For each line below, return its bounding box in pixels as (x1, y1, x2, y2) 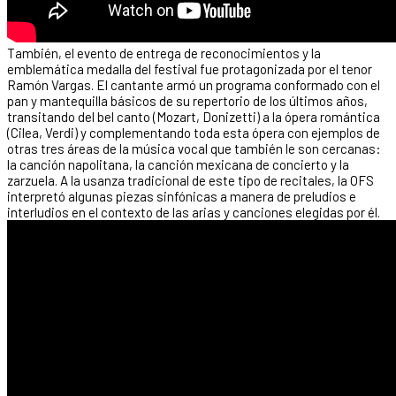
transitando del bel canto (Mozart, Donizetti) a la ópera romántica (7, 108, 380, 125)
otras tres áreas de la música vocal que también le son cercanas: (7, 140, 381, 156)
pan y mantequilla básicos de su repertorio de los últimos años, (7, 92, 368, 109)
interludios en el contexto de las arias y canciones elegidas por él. (7, 203, 380, 220)
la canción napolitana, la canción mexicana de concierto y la (7, 156, 349, 172)
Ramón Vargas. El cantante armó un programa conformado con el (7, 76, 380, 93)
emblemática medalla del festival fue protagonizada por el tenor (7, 60, 372, 77)
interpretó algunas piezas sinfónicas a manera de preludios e (7, 187, 356, 204)
